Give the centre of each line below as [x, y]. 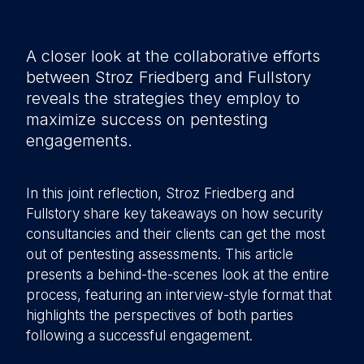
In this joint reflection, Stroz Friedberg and [160, 193]
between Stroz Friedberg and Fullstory [169, 77]
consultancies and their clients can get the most [175, 234]
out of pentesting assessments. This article [160, 254]
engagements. [79, 141]
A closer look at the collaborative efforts [173, 56]
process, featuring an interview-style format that [179, 295]
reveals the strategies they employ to [163, 98]
